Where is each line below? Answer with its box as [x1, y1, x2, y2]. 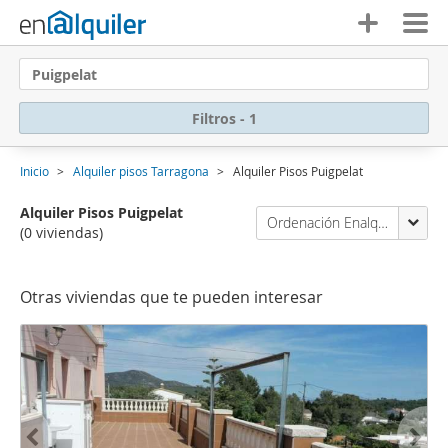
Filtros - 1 [191, 108, 257, 128]
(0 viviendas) [20, 223, 103, 242]
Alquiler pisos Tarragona [73, 163, 209, 179]
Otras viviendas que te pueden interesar [20, 286, 323, 308]
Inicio [20, 163, 49, 179]
